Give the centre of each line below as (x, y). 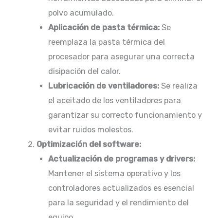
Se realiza (179, 86)
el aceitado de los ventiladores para (115, 101)
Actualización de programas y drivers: (122, 159)
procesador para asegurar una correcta (122, 57)
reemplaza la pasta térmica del (107, 42)
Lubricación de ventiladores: (104, 86)
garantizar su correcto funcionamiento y (125, 115)
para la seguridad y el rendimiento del (119, 203)
